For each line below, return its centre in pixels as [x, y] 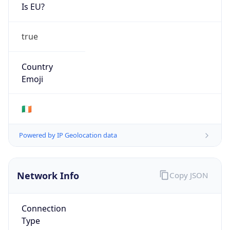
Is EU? [33, 7]
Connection [44, 208]
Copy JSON [188, 175]
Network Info [48, 176]
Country [37, 66]
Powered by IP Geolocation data [68, 135]
